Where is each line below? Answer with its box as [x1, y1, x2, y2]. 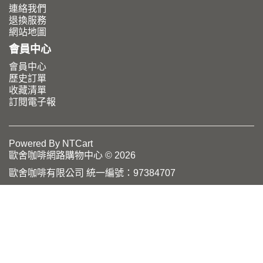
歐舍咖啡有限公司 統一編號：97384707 [9, 168, 176, 178]
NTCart [62, 139, 93, 149]
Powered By [9, 139, 62, 149]
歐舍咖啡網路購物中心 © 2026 [9, 150, 136, 160]
